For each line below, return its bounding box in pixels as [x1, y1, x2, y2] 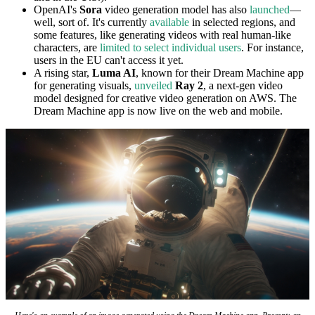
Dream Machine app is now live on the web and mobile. [34, 105, 283, 117]
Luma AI [92, 67, 136, 79]
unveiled [134, 79, 172, 92]
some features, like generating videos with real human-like [34, 29, 291, 41]
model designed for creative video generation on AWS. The [34, 92, 297, 105]
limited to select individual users [100, 41, 241, 54]
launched [250, 4, 290, 16]
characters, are [34, 41, 100, 54]
